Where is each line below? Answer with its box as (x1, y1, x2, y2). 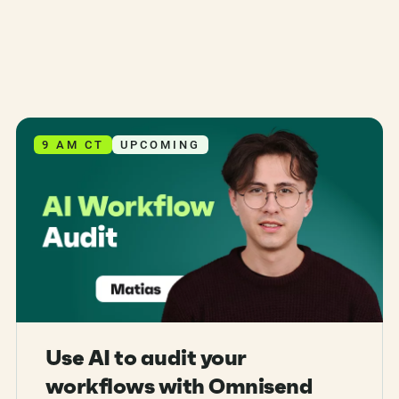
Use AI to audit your (45, 345, 247, 372)
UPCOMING (119, 138, 200, 151)
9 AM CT (41, 138, 104, 151)
